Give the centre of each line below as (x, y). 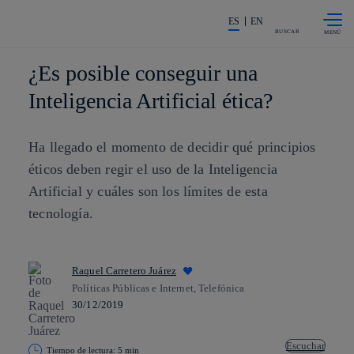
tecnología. (61, 213)
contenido (153, 21)
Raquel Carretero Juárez (124, 271)
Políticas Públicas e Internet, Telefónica (158, 288)
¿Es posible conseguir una (143, 73)
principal (150, 31)
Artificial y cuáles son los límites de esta (148, 191)
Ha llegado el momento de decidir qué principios (172, 147)
